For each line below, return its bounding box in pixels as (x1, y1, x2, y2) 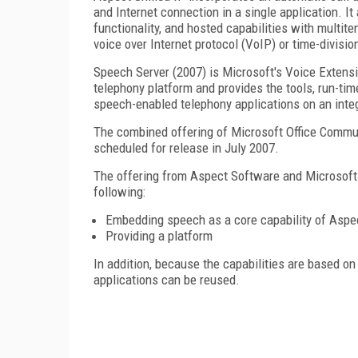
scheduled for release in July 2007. (93, 139, 279, 156)
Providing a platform (105, 227, 213, 244)
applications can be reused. (93, 271, 240, 288)
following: (93, 183, 145, 200)
